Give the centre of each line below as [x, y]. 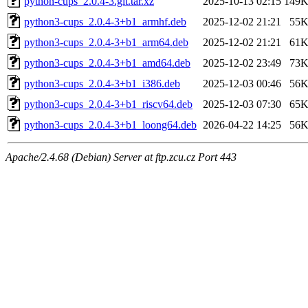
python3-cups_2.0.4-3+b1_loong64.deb [110, 124]
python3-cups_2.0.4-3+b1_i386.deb [102, 83]
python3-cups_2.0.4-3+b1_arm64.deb [106, 42]
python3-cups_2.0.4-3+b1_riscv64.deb [108, 104]
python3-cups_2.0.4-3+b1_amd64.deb [107, 63]
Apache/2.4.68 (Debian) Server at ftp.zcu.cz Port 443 [121, 157]
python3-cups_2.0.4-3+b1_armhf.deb [105, 21]
